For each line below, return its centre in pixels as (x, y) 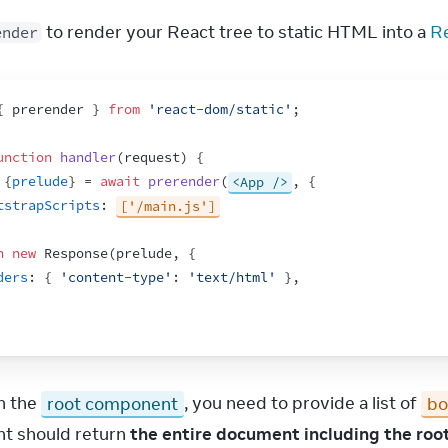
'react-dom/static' (220, 109)
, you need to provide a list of (302, 403)
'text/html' (232, 277)
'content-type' (116, 277)
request (152, 157)
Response (76, 253)
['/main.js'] (168, 205)
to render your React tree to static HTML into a (236, 32)
